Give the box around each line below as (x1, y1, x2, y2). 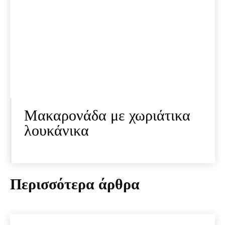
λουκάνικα (24, 122, 89, 139)
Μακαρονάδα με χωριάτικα (24, 107, 190, 124)
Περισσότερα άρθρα (10, 176, 140, 193)
